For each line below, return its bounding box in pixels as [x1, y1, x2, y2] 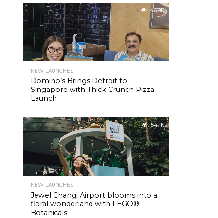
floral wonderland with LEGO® [31, 200, 139, 208]
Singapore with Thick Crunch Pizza [31, 85, 154, 94]
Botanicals [31, 208, 67, 217]
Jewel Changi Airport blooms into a [31, 191, 157, 200]
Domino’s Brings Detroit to [31, 76, 127, 85]
